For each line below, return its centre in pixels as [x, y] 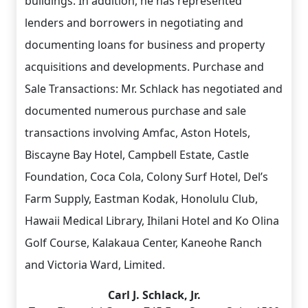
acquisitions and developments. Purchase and [144, 67]
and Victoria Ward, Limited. [95, 265]
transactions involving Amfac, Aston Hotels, [137, 133]
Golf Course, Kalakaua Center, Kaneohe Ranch [143, 243]
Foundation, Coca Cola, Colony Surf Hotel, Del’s [146, 177]
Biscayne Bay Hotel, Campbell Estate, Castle [137, 155]
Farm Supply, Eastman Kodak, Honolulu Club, [141, 199]
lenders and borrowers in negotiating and [134, 23]
